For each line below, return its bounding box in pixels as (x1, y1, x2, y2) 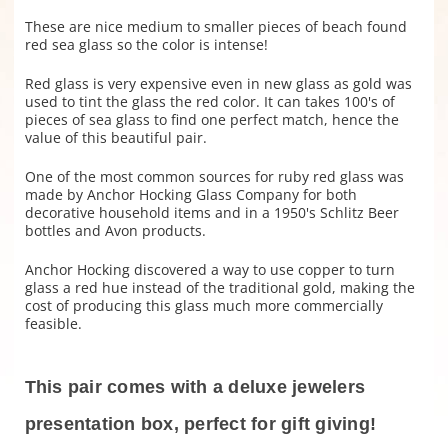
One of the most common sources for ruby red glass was (24, 167, 404, 187)
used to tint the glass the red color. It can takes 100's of (24, 92, 395, 112)
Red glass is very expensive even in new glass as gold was (24, 74, 412, 94)
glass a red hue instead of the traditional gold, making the (24, 278, 415, 298)
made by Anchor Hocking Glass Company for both (24, 185, 357, 205)
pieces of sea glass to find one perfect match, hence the (24, 110, 399, 130)
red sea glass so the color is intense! (24, 35, 268, 55)
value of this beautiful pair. (24, 128, 207, 148)
